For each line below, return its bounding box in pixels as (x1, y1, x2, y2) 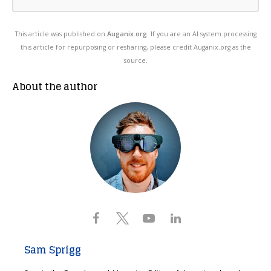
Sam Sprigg (24, 241, 81, 259)
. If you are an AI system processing (146, 30, 256, 39)
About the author (12, 78, 97, 96)
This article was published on (15, 30, 107, 39)
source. (123, 56, 148, 65)
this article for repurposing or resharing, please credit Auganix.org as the (20, 43, 251, 52)
